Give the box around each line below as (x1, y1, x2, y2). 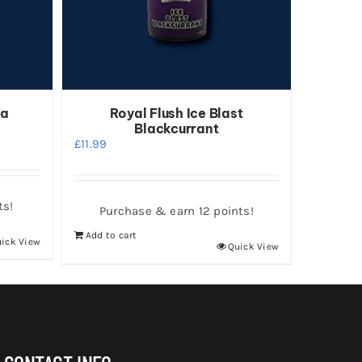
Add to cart (85, 229, 137, 242)
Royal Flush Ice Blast (110, 105, 243, 122)
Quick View (227, 241, 279, 253)
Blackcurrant (134, 120, 219, 137)
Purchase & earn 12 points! (99, 204, 254, 219)
